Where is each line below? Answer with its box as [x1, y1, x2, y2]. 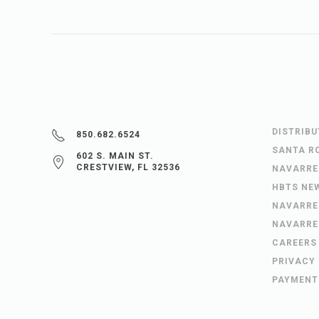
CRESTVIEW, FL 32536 [76, 162, 180, 172]
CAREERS [272, 237, 317, 248]
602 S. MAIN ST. [76, 150, 154, 161]
